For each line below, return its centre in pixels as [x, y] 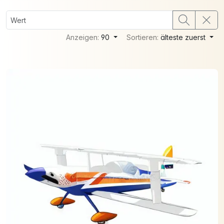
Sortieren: [144, 37]
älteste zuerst [184, 37]
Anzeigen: [84, 37]
